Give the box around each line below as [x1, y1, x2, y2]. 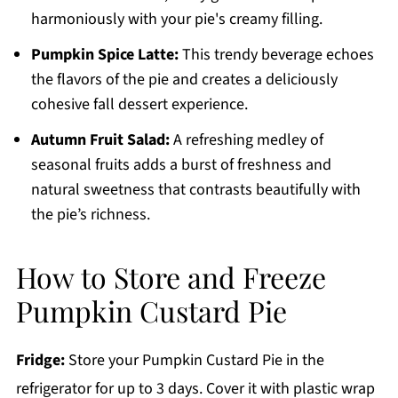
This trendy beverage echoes [178, 44, 374, 67]
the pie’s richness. [30, 203, 150, 227]
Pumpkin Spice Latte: [30, 44, 179, 67]
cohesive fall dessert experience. [30, 93, 248, 116]
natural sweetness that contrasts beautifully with [30, 179, 361, 202]
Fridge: [15, 349, 65, 372]
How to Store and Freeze [15, 258, 326, 297]
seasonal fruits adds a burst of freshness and [30, 154, 331, 177]
